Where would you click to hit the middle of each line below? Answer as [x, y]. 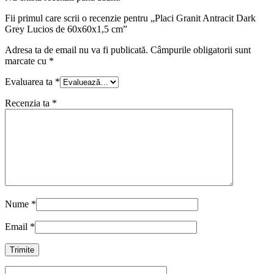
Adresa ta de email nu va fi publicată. [76, 50]
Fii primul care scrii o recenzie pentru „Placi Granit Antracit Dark [130, 18]
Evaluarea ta [30, 81]
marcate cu [27, 61]
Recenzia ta [28, 103]
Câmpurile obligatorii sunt [201, 50]
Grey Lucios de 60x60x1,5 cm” [66, 29]
